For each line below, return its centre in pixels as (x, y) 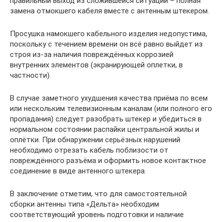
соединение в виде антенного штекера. (78, 171)
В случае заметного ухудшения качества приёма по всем (109, 98)
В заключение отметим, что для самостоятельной (98, 194)
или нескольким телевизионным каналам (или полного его (111, 108)
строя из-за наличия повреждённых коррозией (92, 54)
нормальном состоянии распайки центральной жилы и (105, 129)
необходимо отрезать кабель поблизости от (89, 150)
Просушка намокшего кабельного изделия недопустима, (109, 33)
